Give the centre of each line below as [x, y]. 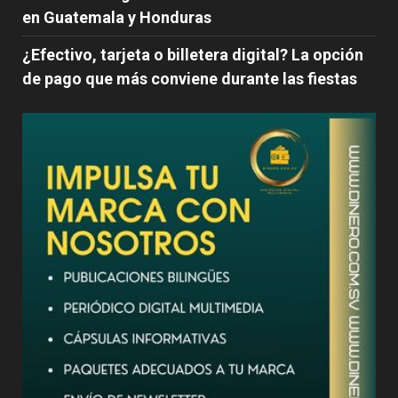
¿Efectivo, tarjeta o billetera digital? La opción [193, 55]
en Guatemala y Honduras [117, 18]
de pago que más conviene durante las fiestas [190, 79]
